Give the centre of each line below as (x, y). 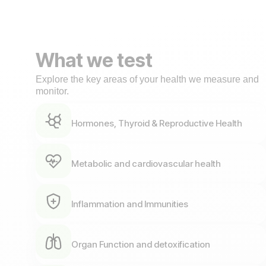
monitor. (52, 91)
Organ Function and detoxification (141, 244)
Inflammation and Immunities (130, 204)
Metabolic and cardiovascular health (146, 164)
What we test (94, 60)
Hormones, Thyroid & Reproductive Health (157, 123)
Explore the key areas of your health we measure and (147, 79)
